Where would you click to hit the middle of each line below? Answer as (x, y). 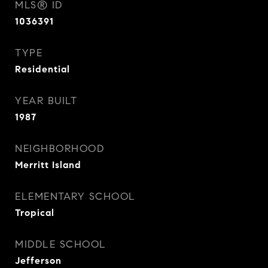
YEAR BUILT (46, 101)
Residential (42, 69)
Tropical (35, 213)
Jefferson (38, 261)
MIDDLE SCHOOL (61, 244)
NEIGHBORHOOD (60, 149)
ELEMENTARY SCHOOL (75, 197)
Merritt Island (48, 165)
